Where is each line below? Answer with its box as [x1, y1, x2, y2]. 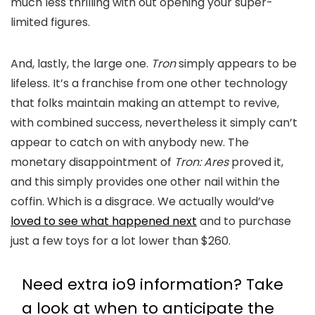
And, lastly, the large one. [11, 56, 151, 72]
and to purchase [197, 213, 291, 229]
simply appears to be [176, 56, 297, 72]
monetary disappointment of [11, 154, 172, 170]
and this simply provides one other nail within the [11, 174, 280, 190]
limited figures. [11, 14, 90, 30]
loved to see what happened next [11, 213, 197, 229]
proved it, [229, 154, 283, 170]
